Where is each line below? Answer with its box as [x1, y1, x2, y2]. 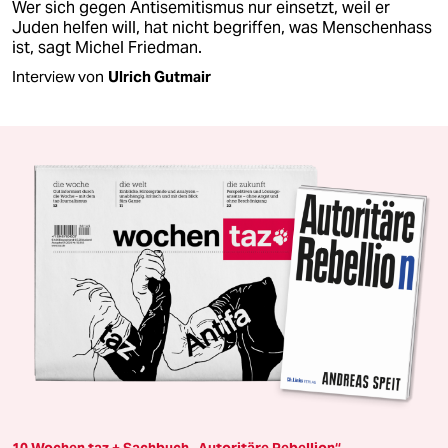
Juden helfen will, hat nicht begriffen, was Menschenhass [12, 17, 432, 39]
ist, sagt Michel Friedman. [12, 37, 202, 59]
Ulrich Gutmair [108, 67, 211, 87]
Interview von [12, 67, 104, 87]
